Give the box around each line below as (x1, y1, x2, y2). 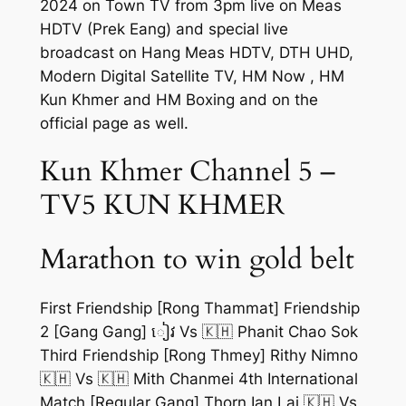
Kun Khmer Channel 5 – (39, 152, 335, 191)
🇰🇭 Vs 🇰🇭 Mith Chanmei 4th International (39, 370, 358, 389)
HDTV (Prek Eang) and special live (39, 20, 288, 39)
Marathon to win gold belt (39, 239, 354, 278)
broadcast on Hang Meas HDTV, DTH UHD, (39, 43, 353, 63)
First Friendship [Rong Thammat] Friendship (39, 299, 360, 318)
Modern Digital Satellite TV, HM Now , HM (39, 67, 344, 86)
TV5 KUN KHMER (39, 186, 285, 225)
